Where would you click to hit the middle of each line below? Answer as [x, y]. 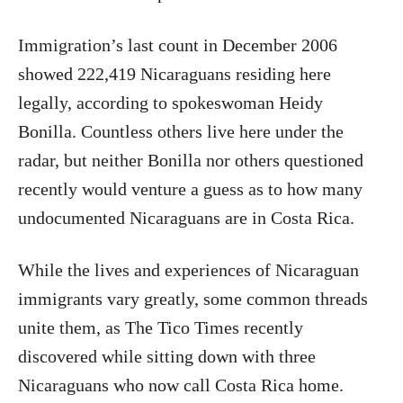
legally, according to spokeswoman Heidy [170, 103]
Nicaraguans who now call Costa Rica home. [181, 385]
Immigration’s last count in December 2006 [178, 45]
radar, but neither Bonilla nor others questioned [191, 160]
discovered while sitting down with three [167, 356]
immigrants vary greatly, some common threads [193, 299]
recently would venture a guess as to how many [190, 189]
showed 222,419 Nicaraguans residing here [175, 74]
